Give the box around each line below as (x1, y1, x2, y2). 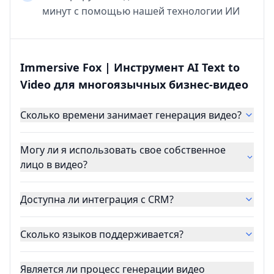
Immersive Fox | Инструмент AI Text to (20, 60, 240, 75)
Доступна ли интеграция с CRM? (20, 193, 174, 207)
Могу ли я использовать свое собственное (20, 143, 226, 157)
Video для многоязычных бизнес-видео (20, 77, 248, 92)
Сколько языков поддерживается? (20, 228, 183, 242)
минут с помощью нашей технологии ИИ (42, 4, 240, 18)
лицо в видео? (20, 158, 87, 172)
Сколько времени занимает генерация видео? (20, 108, 242, 122)
